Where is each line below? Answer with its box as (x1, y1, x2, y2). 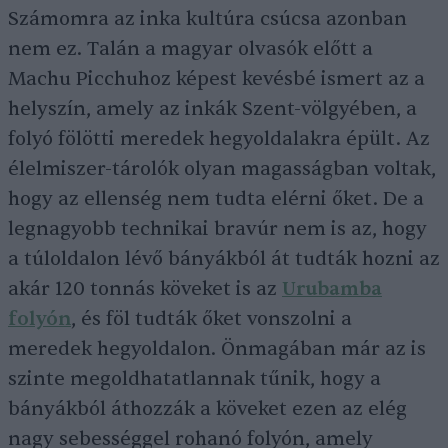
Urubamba (282, 276, 382, 301)
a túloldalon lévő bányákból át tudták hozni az (8, 246, 440, 271)
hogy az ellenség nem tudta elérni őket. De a (8, 186, 424, 211)
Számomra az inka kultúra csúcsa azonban (8, 6, 407, 31)
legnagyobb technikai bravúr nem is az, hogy (8, 216, 427, 241)
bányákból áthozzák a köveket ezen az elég (8, 396, 407, 421)
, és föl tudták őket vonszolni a (71, 306, 352, 331)
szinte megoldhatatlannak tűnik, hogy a (8, 366, 381, 391)
